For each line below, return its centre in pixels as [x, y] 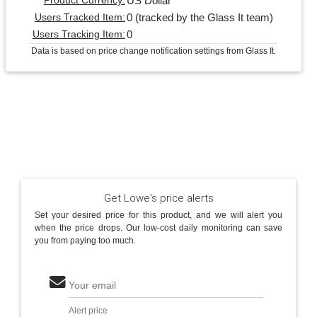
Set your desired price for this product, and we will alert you [158, 215]
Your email [92, 286]
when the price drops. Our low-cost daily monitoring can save [158, 228]
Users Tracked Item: [80, 17]
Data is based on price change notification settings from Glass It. [153, 51]
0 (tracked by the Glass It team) [200, 17]
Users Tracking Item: [79, 34]
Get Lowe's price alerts [158, 197]
